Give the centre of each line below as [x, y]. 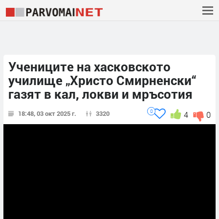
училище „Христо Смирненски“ [102, 80]
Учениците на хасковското [89, 67]
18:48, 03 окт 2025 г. [47, 114]
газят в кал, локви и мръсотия [100, 94]
